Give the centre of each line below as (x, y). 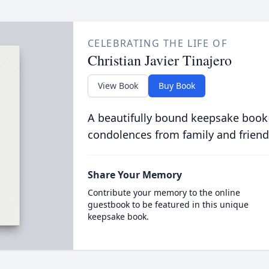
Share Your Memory (134, 175)
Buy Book (177, 86)
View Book (118, 86)
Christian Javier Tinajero (159, 60)
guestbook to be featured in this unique (168, 204)
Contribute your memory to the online (164, 192)
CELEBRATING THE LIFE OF (157, 43)
